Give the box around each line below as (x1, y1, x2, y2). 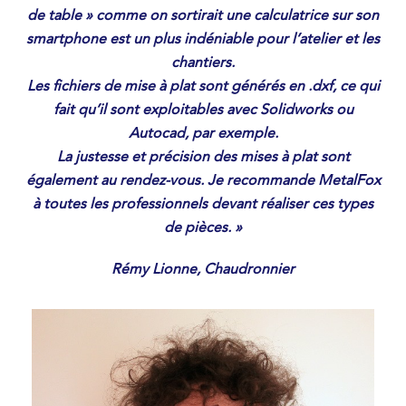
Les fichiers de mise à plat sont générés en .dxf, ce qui (26, 80, 380, 94)
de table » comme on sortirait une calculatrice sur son (27, 9, 379, 24)
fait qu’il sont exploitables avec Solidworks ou (53, 103, 353, 118)
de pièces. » (164, 221, 242, 236)
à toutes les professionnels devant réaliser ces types (33, 198, 373, 212)
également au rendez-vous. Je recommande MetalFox (25, 174, 381, 188)
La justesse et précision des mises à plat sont (56, 150, 350, 165)
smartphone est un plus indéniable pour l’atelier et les (26, 33, 380, 47)
